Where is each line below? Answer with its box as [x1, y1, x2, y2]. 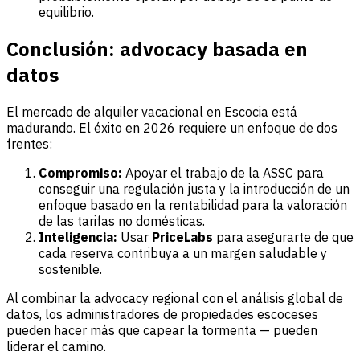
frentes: [6, 136, 52, 153]
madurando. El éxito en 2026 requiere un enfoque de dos [6, 120, 337, 137]
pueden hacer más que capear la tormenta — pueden [6, 322, 317, 339]
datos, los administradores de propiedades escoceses [6, 306, 318, 323]
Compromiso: [39, 165, 122, 182]
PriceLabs [152, 229, 213, 246]
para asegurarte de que [213, 229, 354, 246]
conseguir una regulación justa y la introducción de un [39, 181, 350, 198]
